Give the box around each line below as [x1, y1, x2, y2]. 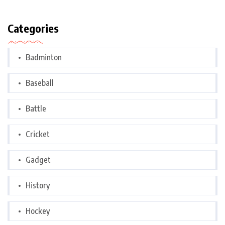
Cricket [26, 129, 50, 140]
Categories [8, 21, 59, 36]
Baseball [26, 78, 54, 88]
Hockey [26, 206, 50, 216]
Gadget [26, 155, 51, 165]
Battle [26, 103, 46, 114]
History [26, 180, 50, 191]
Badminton [26, 52, 62, 63]
